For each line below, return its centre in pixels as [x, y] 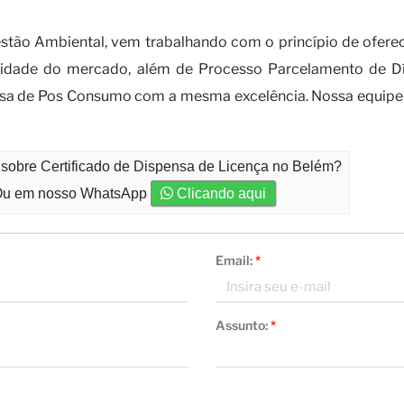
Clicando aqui [220, 193]
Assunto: [243, 325]
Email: [235, 260]
